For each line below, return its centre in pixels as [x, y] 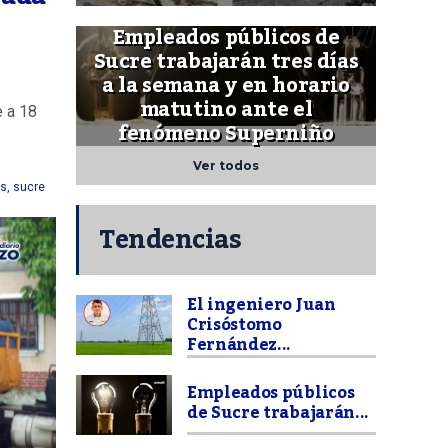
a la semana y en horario [226, 86]
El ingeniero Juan [261, 305]
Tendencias [170, 240]
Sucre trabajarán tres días [226, 62]
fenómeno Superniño [226, 134]
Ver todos [226, 166]
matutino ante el [226, 110]
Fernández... [239, 345]
